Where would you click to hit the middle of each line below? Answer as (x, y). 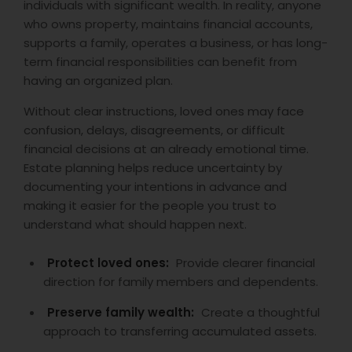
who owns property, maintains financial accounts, (168, 24)
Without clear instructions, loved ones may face (164, 111)
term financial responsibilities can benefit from (160, 61)
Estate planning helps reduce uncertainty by (153, 167)
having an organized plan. (98, 80)
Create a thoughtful (259, 312)
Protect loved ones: (108, 262)
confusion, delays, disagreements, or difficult (154, 130)
